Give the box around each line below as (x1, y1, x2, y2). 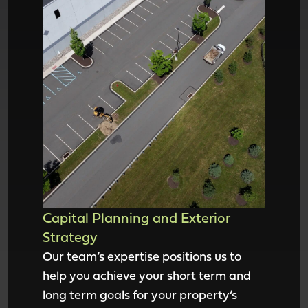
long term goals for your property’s (43, 285, 237, 304)
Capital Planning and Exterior (43, 208, 230, 228)
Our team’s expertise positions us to (43, 247, 241, 265)
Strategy (43, 227, 98, 247)
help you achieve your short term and (43, 266, 251, 285)
